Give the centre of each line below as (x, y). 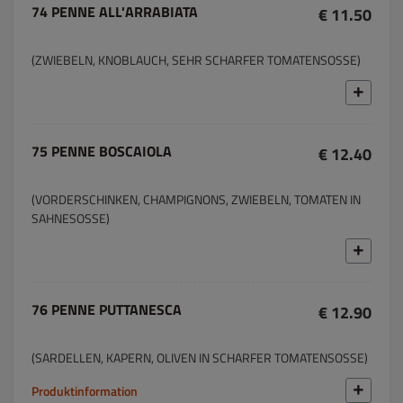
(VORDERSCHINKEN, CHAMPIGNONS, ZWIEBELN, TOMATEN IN (196, 199)
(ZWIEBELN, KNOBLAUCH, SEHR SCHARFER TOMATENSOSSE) (196, 60)
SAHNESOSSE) (71, 218)
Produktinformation (85, 390)
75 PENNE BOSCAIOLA (102, 151)
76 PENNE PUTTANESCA (107, 309)
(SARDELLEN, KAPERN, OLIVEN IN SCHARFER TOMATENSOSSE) (200, 358)
